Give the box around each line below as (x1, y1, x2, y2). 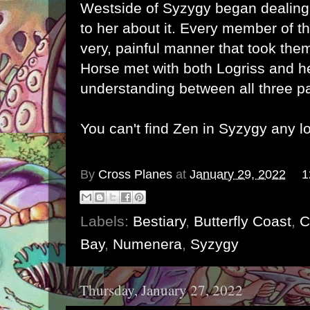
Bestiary (133, 212, 185, 229)
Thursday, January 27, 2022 (80, 280, 243, 300)
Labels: (80, 212, 133, 229)
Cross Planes (98, 167, 172, 181)
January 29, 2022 (190, 167, 286, 181)
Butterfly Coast (194, 212, 291, 229)
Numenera (113, 235, 182, 252)
